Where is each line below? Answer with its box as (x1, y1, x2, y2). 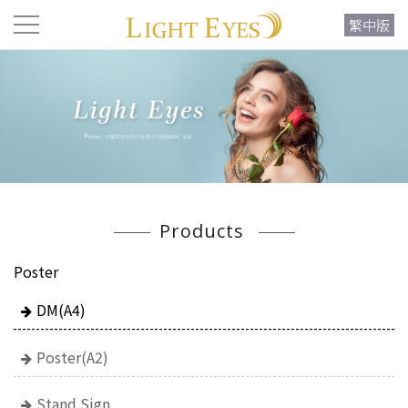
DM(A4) (36, 298, 86, 321)
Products (158, 218, 250, 243)
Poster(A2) (36, 345, 108, 368)
